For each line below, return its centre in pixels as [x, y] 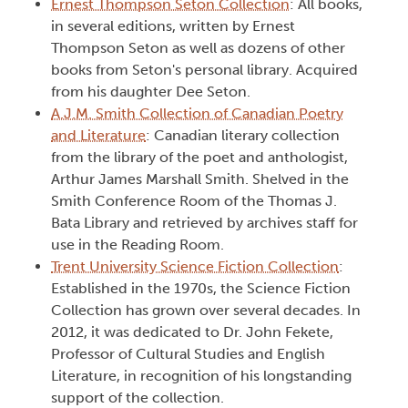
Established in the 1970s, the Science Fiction [201, 289]
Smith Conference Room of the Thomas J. [194, 201]
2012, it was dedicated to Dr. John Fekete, [192, 332]
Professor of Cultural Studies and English [188, 354]
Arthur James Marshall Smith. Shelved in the [200, 179]
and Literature [98, 136]
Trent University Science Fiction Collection [195, 267]
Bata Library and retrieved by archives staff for [204, 223]
